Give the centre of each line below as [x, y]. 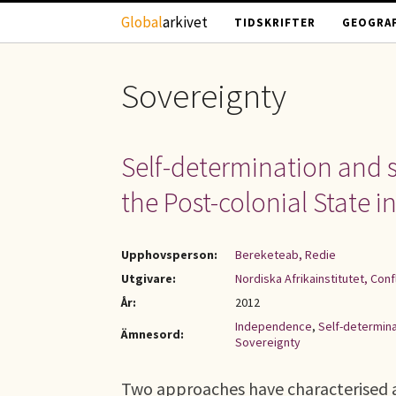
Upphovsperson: [169, 255]
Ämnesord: [152, 334]
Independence [274, 326]
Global [142, 22]
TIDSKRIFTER [275, 23]
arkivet [185, 22]
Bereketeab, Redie [286, 255]
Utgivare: [148, 278]
